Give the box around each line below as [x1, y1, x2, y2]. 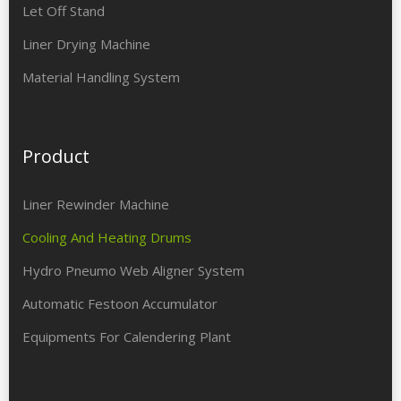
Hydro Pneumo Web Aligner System [22, 261, 244, 280]
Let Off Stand [22, 2, 105, 21]
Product [22, 144, 90, 169]
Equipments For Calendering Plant [22, 328, 231, 346]
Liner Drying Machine [22, 35, 150, 54]
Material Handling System [22, 68, 180, 87]
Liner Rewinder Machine [22, 195, 169, 214]
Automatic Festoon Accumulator [22, 294, 218, 313]
